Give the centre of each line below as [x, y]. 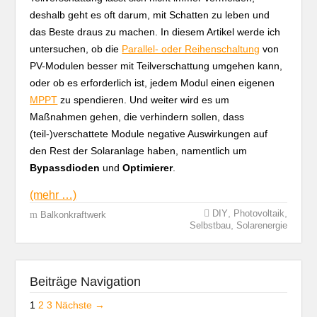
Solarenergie [261, 225]
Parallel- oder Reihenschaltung [191, 49]
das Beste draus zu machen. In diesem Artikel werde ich [155, 32]
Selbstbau [210, 225]
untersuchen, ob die [76, 49]
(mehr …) [53, 195]
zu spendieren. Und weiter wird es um [144, 100]
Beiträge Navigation [86, 282]
